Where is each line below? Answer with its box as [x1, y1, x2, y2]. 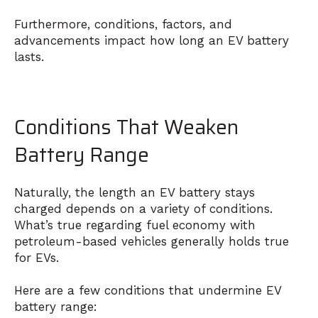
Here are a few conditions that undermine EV [14, 283, 281, 297]
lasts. [14, 50, 44, 65]
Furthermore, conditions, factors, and [14, 17, 232, 32]
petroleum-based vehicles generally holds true [14, 234, 289, 249]
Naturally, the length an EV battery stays [14, 185, 255, 200]
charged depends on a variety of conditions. [14, 202, 273, 216]
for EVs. [14, 251, 59, 265]
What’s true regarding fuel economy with [14, 218, 256, 233]
